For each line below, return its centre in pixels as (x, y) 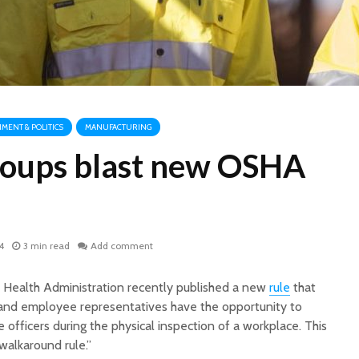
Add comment (122, 246)
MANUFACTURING (118, 127)
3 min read (46, 246)
